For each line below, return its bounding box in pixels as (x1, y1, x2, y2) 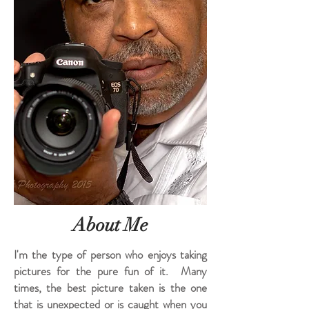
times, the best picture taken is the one (14, 279, 207, 296)
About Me (72, 214, 148, 237)
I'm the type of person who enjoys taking (14, 246, 207, 263)
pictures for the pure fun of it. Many (14, 263, 207, 279)
